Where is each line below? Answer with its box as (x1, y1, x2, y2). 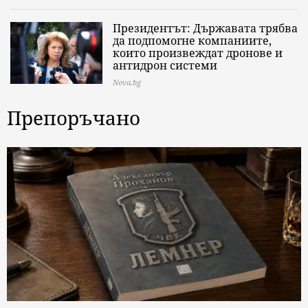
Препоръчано (7, 104, 140, 131)
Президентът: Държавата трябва (113, 21, 298, 36)
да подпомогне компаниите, (113, 33, 272, 48)
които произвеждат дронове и (113, 45, 283, 60)
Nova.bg (113, 77, 141, 87)
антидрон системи (113, 58, 217, 73)
